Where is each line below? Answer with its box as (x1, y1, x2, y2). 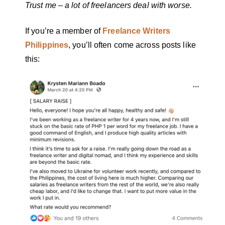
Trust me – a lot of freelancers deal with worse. (25, 1, 194, 10)
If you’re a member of (25, 26, 103, 35)
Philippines (25, 40, 69, 49)
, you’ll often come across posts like (68, 40, 196, 49)
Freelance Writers (102, 26, 170, 35)
